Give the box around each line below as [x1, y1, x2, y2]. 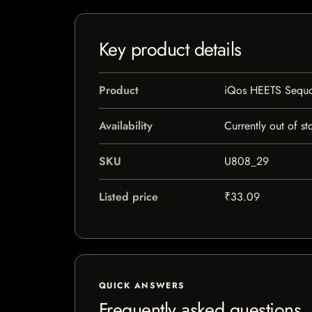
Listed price [99, 189, 158, 205]
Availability [99, 118, 153, 134]
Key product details [99, 36, 242, 63]
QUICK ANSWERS [99, 279, 185, 292]
